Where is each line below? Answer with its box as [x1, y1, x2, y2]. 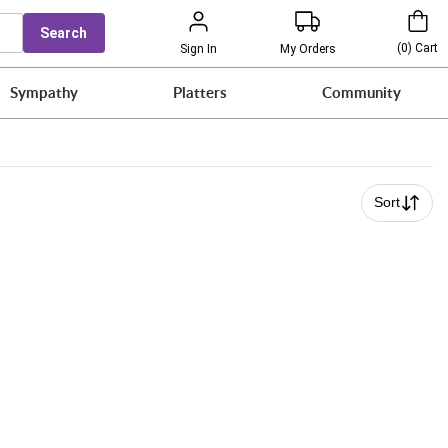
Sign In [179, 41, 217, 56]
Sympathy [10, 81, 79, 104]
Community [321, 81, 401, 104]
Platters [173, 81, 228, 104]
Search [40, 25, 88, 41]
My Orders [279, 41, 336, 56]
